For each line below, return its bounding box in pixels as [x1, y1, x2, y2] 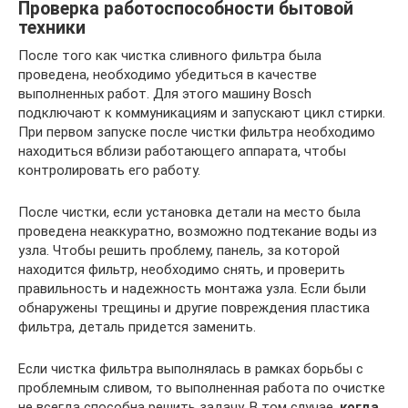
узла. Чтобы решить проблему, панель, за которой [18, 242, 340, 259]
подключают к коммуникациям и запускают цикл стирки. [18, 105, 385, 121]
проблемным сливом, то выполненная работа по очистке [18, 380, 385, 396]
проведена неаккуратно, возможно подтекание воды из [18, 223, 377, 240]
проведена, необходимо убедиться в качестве [18, 66, 317, 83]
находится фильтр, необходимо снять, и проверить [18, 261, 345, 278]
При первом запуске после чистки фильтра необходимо [18, 124, 375, 140]
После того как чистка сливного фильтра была [18, 47, 321, 64]
